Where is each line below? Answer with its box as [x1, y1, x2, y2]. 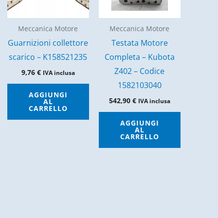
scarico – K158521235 [9, 51, 88, 62]
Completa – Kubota [104, 51, 175, 62]
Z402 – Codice [114, 65, 165, 76]
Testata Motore [111, 37, 168, 48]
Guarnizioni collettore [8, 37, 89, 48]
